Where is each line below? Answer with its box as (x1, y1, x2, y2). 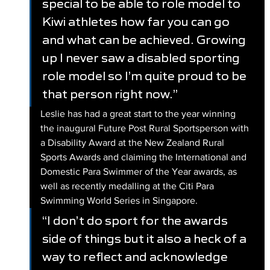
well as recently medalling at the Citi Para (40, 180, 216, 191)
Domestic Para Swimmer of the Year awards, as (40, 166, 239, 177)
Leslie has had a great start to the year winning (40, 108, 238, 119)
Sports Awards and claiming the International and (40, 151, 249, 162)
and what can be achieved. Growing (42, 32, 248, 47)
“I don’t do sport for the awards (42, 213, 230, 228)
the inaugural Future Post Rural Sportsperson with (40, 122, 251, 133)
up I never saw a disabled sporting (42, 50, 242, 65)
